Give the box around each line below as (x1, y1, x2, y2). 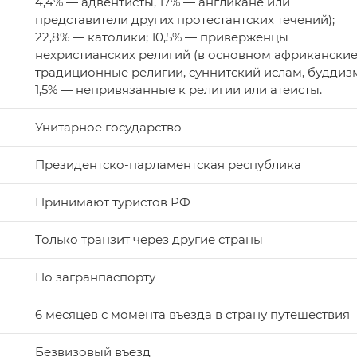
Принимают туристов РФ (35, 194, 190, 210)
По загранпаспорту (35, 269, 155, 285)
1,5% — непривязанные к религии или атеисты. (35, 82, 322, 98)
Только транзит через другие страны (35, 232, 263, 248)
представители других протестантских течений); (35, 12, 335, 28)
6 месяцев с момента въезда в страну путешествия (35, 307, 350, 323)
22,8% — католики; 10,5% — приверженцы (35, 29, 288, 45)
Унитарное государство (35, 120, 182, 135)
